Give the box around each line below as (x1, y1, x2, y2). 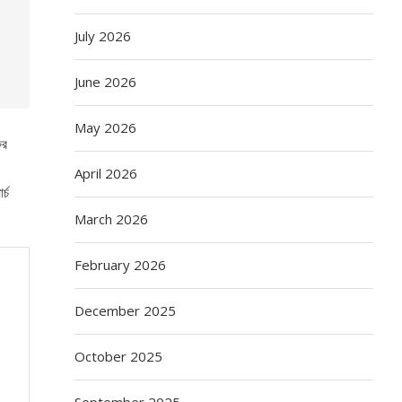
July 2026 (74, 26, 132, 45)
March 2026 (74, 209, 149, 228)
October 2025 (74, 346, 163, 365)
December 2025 (74, 301, 177, 319)
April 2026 (74, 163, 138, 182)
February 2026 (74, 255, 167, 274)
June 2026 (74, 72, 137, 91)
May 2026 (74, 118, 137, 136)
